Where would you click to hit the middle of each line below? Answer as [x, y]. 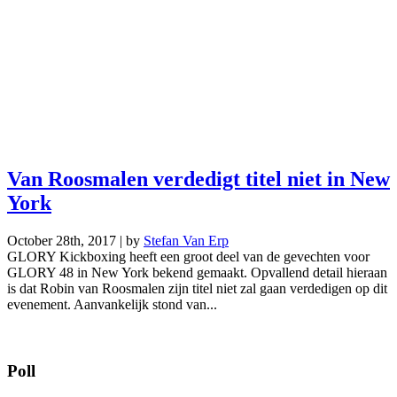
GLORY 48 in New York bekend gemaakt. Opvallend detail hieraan [197, 272]
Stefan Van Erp [186, 241]
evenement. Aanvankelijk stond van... [112, 304]
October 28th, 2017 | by [75, 241]
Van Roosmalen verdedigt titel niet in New [198, 179]
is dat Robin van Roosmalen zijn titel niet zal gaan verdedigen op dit [197, 288]
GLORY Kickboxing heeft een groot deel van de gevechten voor [188, 257]
